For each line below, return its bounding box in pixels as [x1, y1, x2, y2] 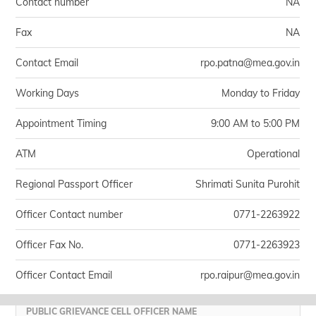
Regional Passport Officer [16, 178, 133, 190]
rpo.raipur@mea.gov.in [200, 269, 300, 281]
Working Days [16, 87, 80, 99]
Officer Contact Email [16, 269, 113, 281]
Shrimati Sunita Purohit [195, 178, 300, 190]
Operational [247, 147, 300, 160]
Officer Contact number [16, 208, 123, 221]
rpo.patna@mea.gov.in [200, 56, 300, 69]
